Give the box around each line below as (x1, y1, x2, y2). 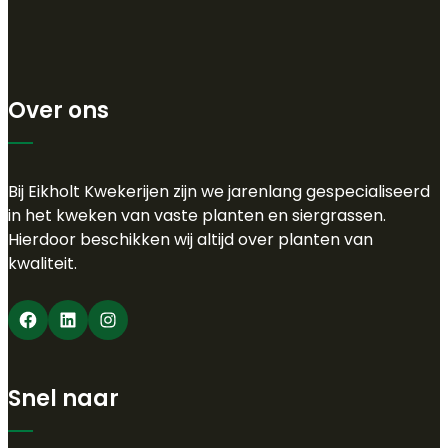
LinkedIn (57, 304, 70, 333)
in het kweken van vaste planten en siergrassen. (8, 203, 386, 227)
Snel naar (8, 382, 119, 414)
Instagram (97, 304, 118, 333)
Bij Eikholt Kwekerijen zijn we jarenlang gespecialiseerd (8, 179, 430, 203)
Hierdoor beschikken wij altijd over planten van (8, 227, 373, 251)
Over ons (8, 94, 109, 126)
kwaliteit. (8, 251, 77, 275)
